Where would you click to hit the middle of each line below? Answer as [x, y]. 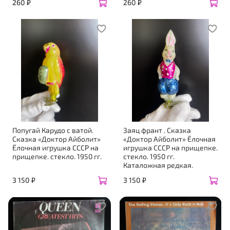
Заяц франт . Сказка [157, 130]
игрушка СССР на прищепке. [170, 148]
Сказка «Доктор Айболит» [56, 139]
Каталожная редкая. [158, 165]
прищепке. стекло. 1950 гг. [57, 157]
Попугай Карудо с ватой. [53, 130]
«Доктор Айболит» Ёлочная [169, 139]
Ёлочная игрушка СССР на [55, 148]
